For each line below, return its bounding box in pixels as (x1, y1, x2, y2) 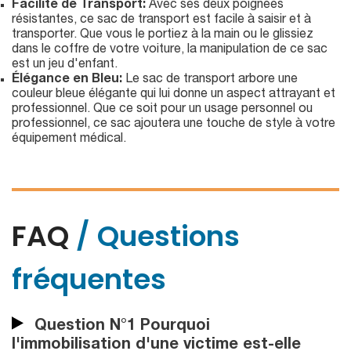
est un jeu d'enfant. (12, 59, 118, 72)
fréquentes (12, 259, 166, 300)
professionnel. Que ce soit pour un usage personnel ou (12, 103, 313, 117)
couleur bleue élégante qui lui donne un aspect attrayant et (12, 89, 335, 102)
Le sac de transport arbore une (122, 74, 298, 87)
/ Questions (76, 216, 240, 257)
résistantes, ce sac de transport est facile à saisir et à (12, 14, 311, 27)
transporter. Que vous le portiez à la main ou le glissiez (12, 29, 313, 42)
